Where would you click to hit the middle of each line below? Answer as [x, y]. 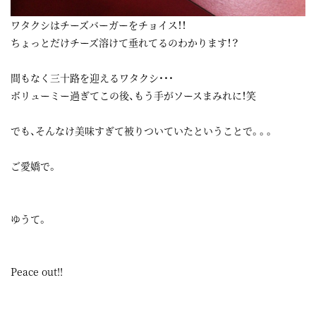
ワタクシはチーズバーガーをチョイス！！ [98, 24]
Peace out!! [37, 271]
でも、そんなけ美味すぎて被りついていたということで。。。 [142, 130]
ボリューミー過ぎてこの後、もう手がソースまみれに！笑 [133, 95]
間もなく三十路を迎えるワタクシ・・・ [92, 77]
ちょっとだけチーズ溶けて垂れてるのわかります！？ [125, 42]
